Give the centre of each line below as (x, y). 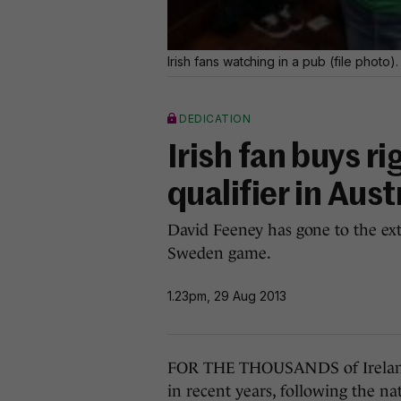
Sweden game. (219, 253)
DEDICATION (215, 119)
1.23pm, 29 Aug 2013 (227, 295)
